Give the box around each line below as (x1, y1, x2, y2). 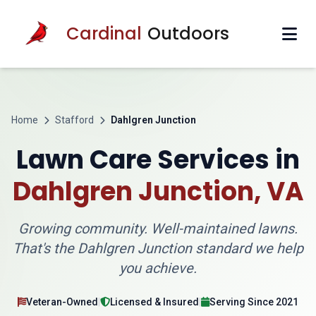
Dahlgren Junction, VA (12, 174, 304, 209)
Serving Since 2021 (209, 296, 298, 308)
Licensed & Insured (110, 296, 199, 308)
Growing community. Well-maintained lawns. (18, 220, 298, 237)
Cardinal (66, 22, 142, 45)
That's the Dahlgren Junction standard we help (13, 240, 303, 257)
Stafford (55, 114, 94, 126)
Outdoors (147, 22, 229, 45)
